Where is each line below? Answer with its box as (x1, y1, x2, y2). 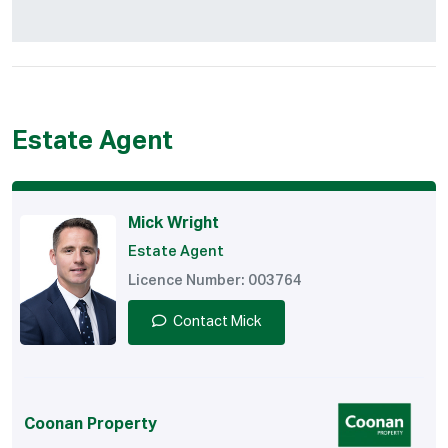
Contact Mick (173, 315, 261, 330)
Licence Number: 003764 (128, 274, 302, 289)
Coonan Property (24, 416, 157, 433)
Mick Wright (128, 216, 219, 233)
